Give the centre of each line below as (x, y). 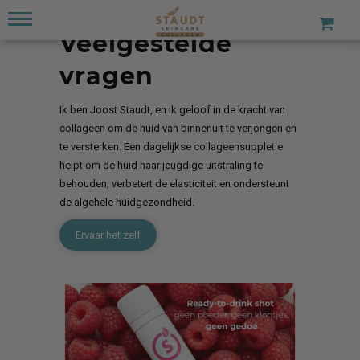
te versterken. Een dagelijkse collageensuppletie (171, 147)
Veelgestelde (146, 44)
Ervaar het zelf (108, 235)
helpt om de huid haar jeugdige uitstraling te (161, 165)
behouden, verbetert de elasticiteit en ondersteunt (174, 184)
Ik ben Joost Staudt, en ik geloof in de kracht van (172, 110)
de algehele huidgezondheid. (127, 202)
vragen (106, 76)
